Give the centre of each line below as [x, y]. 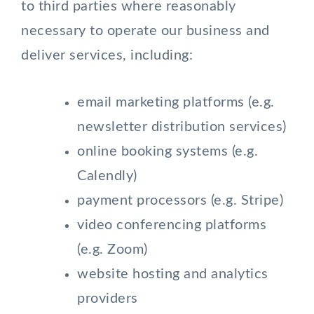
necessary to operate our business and [145, 31]
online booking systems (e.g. [168, 151]
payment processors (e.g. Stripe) [180, 200]
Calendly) [107, 176]
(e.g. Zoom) [112, 250]
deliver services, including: [107, 55]
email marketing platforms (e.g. [176, 102]
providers [108, 299]
